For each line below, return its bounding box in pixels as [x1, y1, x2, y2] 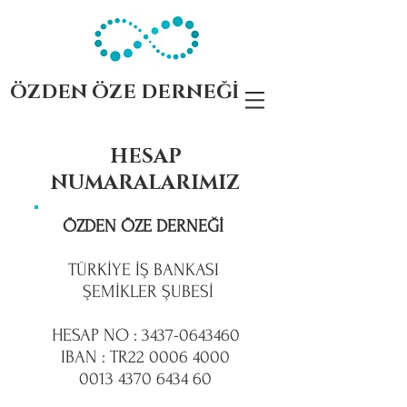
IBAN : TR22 [61, 347, 149, 367]
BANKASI [148, 260, 223, 280]
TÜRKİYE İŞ [67, 260, 149, 280]
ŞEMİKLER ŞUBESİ [77, 282, 213, 302]
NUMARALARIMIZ [51, 170, 240, 196]
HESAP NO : [51, 325, 142, 345]
